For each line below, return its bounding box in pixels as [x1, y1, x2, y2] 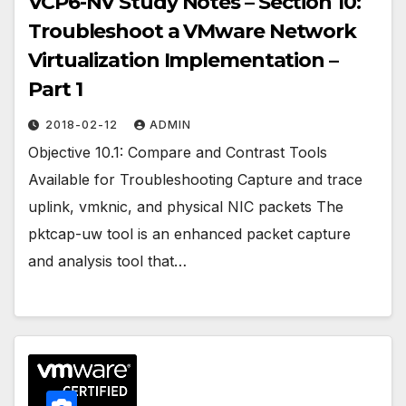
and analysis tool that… [28, 252, 187, 271]
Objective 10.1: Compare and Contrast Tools [28, 143, 327, 162]
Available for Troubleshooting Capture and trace [28, 170, 362, 189]
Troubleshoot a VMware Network [28, 19, 357, 44]
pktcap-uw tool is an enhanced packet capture [28, 225, 351, 244]
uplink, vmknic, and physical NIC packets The [28, 198, 343, 217]
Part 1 [28, 77, 82, 102]
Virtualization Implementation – [28, 48, 338, 73]
